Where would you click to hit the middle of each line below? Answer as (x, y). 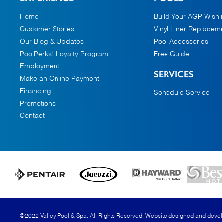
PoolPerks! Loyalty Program (64, 54)
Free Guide (171, 54)
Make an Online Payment (59, 79)
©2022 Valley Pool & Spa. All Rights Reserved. (83, 216)
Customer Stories (47, 29)
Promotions (38, 104)
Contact (32, 116)
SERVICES (173, 74)
